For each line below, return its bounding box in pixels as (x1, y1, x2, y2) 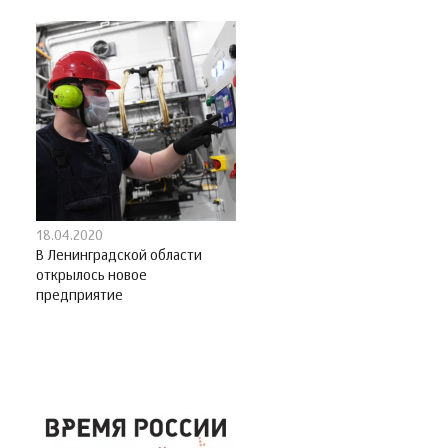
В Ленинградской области (36, 249, 202, 264)
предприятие (36, 289, 123, 304)
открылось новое (36, 269, 147, 284)
